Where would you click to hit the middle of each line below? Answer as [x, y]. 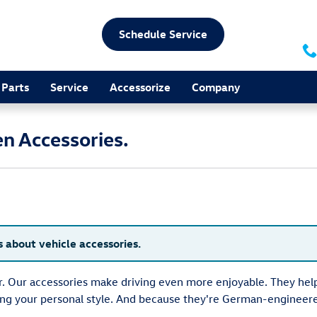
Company [216, 87]
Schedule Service [163, 34]
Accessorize [140, 87]
